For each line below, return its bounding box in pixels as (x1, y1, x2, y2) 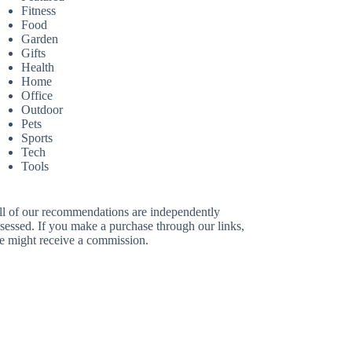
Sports (21, 131, 53, 145)
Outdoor (21, 103, 64, 117)
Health (21, 60, 55, 75)
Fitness (21, 4, 57, 18)
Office (21, 89, 53, 103)
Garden (21, 32, 59, 46)
